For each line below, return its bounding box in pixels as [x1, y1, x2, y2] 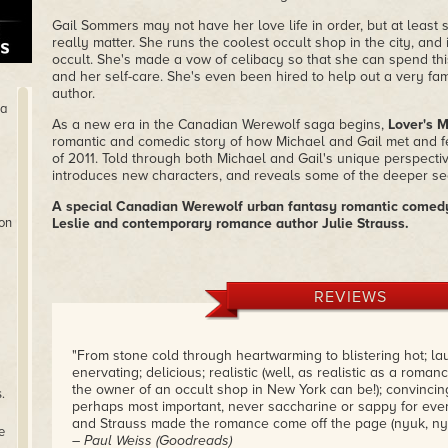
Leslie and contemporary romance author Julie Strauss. [51, 215, 409, 232]
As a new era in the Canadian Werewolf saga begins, [51, 116, 388, 133]
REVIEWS [314, 287, 387, 307]
